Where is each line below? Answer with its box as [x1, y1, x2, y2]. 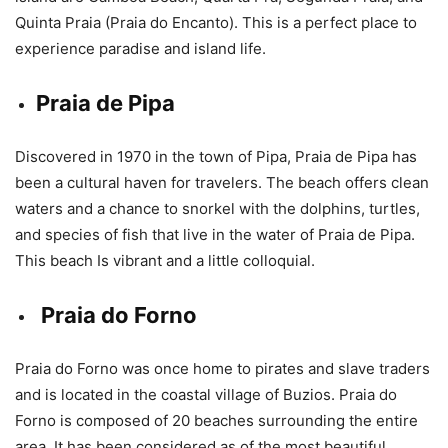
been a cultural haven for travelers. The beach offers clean [15, 173, 429, 193]
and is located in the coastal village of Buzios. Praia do [15, 385, 397, 405]
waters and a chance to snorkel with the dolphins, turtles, [15, 199, 420, 219]
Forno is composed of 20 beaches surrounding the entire [15, 411, 418, 431]
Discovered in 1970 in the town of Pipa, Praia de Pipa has [15, 147, 417, 167]
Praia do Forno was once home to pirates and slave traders [15, 359, 430, 379]
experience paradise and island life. [15, 39, 266, 59]
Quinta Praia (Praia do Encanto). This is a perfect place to [15, 13, 417, 33]
